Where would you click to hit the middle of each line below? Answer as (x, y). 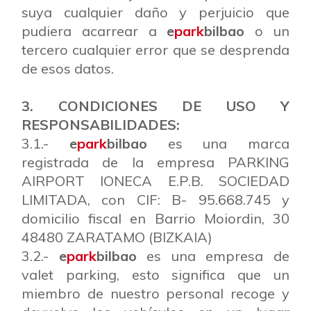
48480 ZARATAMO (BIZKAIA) (117, 237)
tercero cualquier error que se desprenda (155, 50)
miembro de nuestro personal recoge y (155, 293)
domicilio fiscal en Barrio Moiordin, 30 (155, 218)
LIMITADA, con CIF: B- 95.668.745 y (155, 200)
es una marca (218, 143)
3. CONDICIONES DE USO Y (155, 106)
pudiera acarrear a (94, 31)
